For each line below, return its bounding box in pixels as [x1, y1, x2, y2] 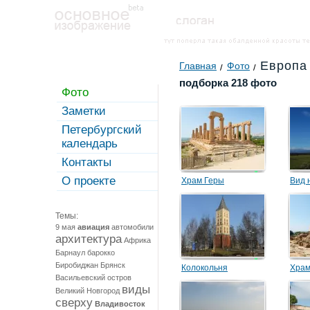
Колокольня [181, 263, 228, 273]
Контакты [62, 156, 111, 169]
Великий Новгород [55, 286, 120, 295]
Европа [260, 59, 307, 73]
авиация [77, 223, 109, 231]
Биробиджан [55, 261, 98, 269]
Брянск [100, 261, 125, 269]
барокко [87, 248, 115, 257]
